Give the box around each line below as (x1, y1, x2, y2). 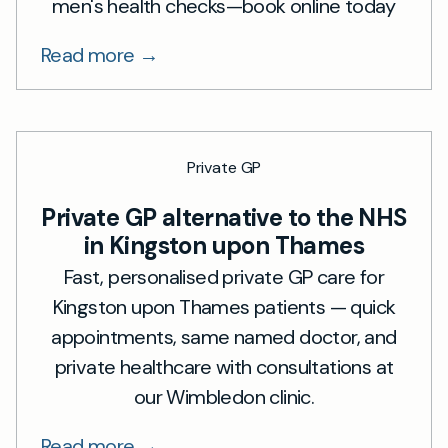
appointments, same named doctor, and (51, 324, 397, 350)
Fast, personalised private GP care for (63, 264, 385, 290)
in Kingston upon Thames (83, 230, 365, 261)
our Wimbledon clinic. (133, 384, 315, 410)
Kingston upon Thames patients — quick (52, 294, 396, 320)
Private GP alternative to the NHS (41, 202, 407, 233)
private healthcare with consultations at (54, 354, 394, 380)
